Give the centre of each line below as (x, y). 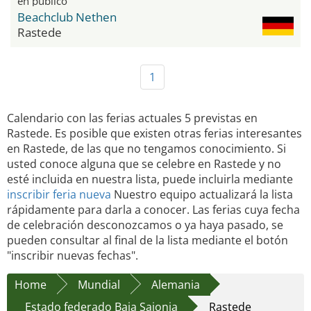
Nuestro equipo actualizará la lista (202, 194)
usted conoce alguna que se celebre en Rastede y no (144, 163)
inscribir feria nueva (59, 194)
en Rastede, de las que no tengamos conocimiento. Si (146, 148)
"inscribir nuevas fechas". (73, 255)
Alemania (176, 284)
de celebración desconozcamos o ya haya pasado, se (145, 225)
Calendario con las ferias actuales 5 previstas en (132, 118)
